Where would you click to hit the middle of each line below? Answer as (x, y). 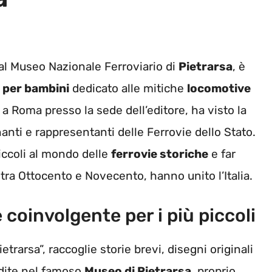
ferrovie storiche (160, 154)
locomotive (219, 89)
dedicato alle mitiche (128, 89)
